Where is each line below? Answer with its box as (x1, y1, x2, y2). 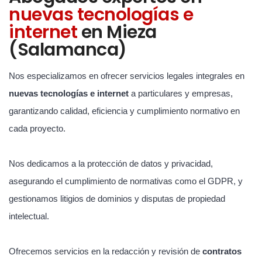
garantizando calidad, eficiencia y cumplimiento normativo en (9, 106, 240, 116)
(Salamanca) (9, 37, 127, 62)
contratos (202, 246, 242, 256)
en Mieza (77, 20, 157, 44)
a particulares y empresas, (129, 88, 233, 98)
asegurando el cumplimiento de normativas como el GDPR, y (9, 176, 243, 186)
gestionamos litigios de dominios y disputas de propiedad (9, 194, 225, 204)
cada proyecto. (9, 123, 65, 133)
